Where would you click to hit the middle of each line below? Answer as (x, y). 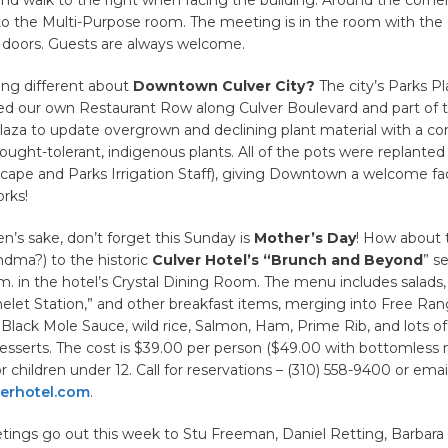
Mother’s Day (302, 237)
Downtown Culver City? (223, 85)
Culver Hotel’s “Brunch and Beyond (287, 259)
